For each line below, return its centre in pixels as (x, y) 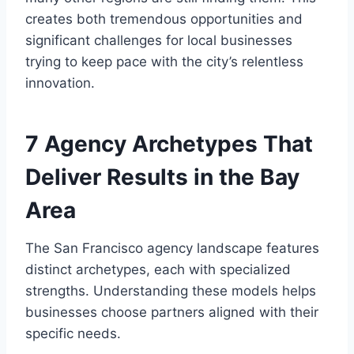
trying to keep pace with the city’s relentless (164, 62)
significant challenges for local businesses (159, 41)
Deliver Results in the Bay (162, 177)
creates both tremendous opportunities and (164, 19)
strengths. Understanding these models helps (171, 291)
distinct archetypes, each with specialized (158, 270)
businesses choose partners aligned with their (172, 313)
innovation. (60, 83)
